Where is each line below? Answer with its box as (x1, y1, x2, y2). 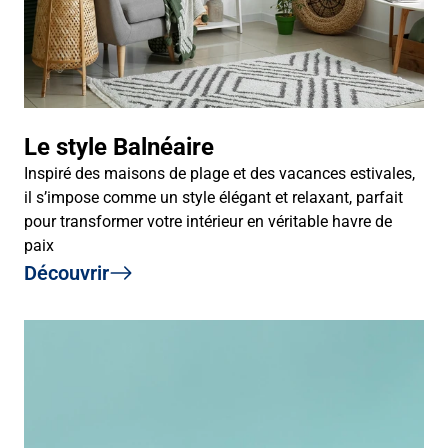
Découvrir (24, 260, 109, 285)
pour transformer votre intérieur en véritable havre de (24, 211, 392, 231)
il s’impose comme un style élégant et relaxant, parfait (24, 187, 403, 207)
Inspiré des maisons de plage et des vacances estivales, (24, 163, 415, 183)
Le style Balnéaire (24, 132, 214, 161)
